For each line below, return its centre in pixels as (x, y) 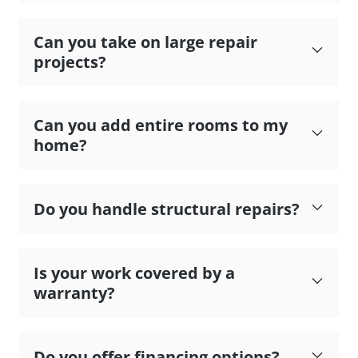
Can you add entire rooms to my (161, 125)
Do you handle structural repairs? (167, 209)
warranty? (74, 292)
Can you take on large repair (145, 42)
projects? (70, 62)
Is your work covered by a (134, 272)
